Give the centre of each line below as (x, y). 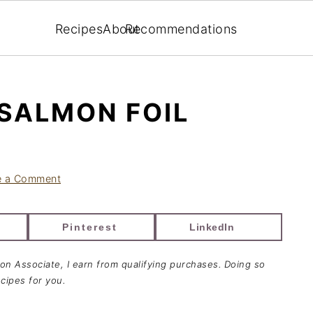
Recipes (79, 29)
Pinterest (90, 227)
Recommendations (181, 29)
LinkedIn (212, 227)
